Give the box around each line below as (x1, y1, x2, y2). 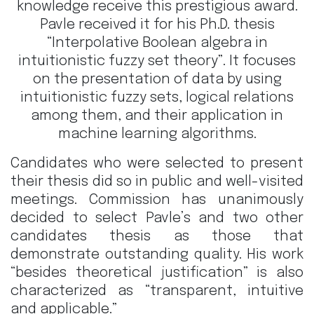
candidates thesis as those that (11, 229, 303, 245)
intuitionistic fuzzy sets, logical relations (20, 90, 294, 106)
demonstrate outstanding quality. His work (11, 247, 303, 263)
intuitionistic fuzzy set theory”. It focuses (18, 54, 296, 69)
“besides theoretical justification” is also (11, 266, 303, 281)
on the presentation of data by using (32, 72, 282, 88)
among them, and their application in (31, 109, 283, 124)
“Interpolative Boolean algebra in (46, 36, 268, 51)
